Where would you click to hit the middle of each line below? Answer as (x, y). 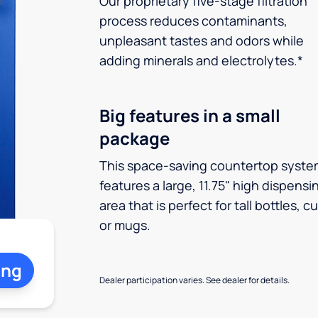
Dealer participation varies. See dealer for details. (194, 280)
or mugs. (125, 225)
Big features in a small (190, 115)
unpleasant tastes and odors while (202, 40)
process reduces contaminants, (193, 21)
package (135, 138)
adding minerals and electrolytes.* (201, 60)
